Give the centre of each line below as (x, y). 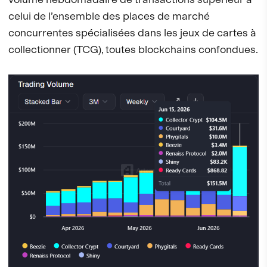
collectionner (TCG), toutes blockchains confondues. (133, 49)
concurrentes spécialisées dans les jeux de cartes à (132, 32)
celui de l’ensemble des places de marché (109, 15)
